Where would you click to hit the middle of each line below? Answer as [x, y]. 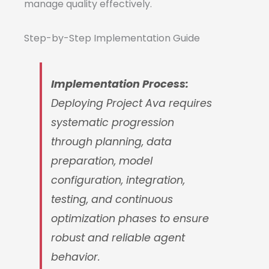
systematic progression [113, 123]
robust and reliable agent [118, 238]
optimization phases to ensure [130, 219]
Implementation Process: [120, 84]
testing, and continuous [112, 200]
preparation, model [102, 161]
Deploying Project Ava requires [132, 104]
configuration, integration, [118, 180]
